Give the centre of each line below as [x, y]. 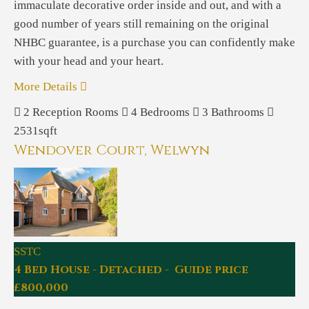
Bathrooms [238, 112]
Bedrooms [165, 112]
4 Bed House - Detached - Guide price [131, 270]
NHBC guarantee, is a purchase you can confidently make [154, 42]
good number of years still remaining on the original [141, 24]
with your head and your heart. [89, 61]
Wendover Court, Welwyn [112, 150]
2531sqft [36, 131]
